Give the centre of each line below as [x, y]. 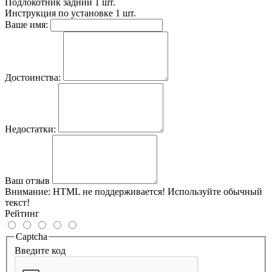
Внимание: [28, 191]
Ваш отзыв [27, 180]
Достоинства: [33, 77]
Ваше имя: [26, 24]
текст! [17, 202]
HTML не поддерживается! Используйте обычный [156, 191]
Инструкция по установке [59, 13]
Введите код [40, 251]
